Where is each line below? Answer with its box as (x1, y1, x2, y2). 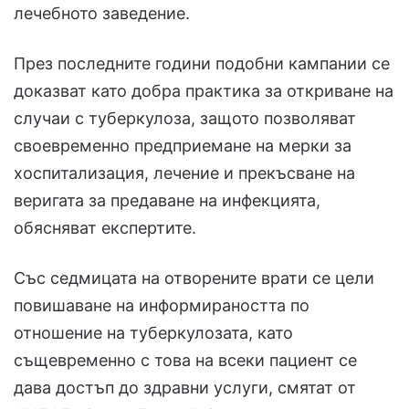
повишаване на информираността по (14, 296, 309, 316)
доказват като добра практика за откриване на (14, 81, 393, 101)
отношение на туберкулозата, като (14, 323, 293, 343)
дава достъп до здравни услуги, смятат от (14, 378, 356, 398)
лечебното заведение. (14, 4, 190, 24)
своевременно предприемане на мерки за (14, 136, 351, 156)
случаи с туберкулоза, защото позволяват (14, 109, 356, 129)
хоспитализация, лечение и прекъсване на (14, 163, 355, 184)
